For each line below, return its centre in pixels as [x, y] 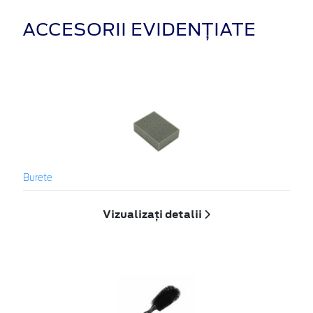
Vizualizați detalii [153, 214]
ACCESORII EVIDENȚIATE [139, 29]
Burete [38, 179]
